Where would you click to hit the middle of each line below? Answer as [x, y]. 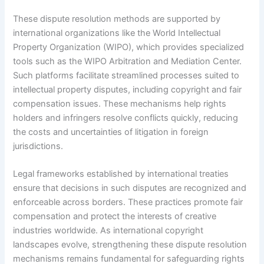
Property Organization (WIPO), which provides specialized [129, 47]
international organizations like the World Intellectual [117, 33]
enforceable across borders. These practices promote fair [128, 202]
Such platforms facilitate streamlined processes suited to [126, 75]
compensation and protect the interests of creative [115, 216]
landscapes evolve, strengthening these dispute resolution [130, 244]
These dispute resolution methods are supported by [117, 19]
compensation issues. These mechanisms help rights [120, 103]
